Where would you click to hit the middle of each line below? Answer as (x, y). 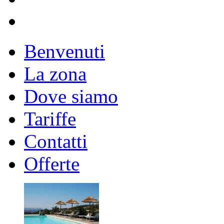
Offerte (52, 163)
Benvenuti (64, 51)
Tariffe (50, 118)
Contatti (56, 141)
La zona (55, 73)
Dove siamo (71, 96)
